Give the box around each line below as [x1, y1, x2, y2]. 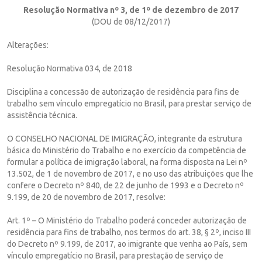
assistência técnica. [7, 110, 77, 120]
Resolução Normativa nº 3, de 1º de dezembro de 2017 [23, 5, 239, 15]
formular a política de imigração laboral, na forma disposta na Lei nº [7, 157, 247, 167]
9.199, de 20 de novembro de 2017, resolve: [7, 192, 166, 202]
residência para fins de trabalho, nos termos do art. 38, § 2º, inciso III [7, 227, 251, 237]
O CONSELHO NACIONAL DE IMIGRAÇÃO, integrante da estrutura [7, 133, 242, 143]
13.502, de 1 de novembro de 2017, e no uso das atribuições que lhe [7, 168, 253, 178]
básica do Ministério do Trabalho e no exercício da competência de [7, 145, 246, 155]
